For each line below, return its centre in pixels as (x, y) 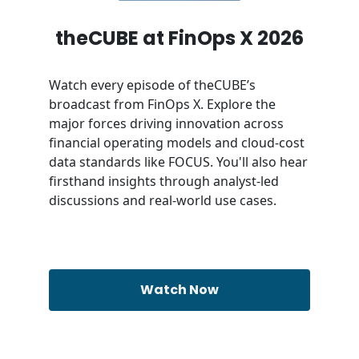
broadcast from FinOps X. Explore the (163, 104)
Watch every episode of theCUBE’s (153, 85)
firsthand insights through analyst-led (164, 181)
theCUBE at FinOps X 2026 (179, 38)
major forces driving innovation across (167, 123)
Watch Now (179, 289)
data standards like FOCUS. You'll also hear (179, 161)
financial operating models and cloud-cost (177, 142)
